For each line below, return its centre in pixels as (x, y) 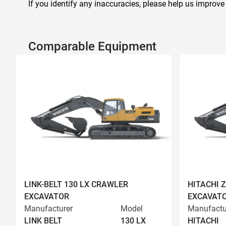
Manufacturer (48, 209)
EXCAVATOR (47, 196)
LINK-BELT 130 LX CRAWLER (76, 184)
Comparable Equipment (92, 46)
